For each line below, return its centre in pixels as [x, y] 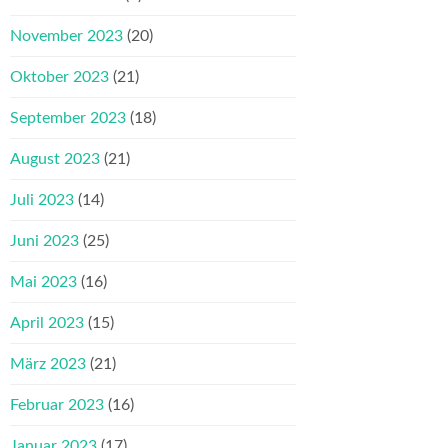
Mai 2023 [43, 282]
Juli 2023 [42, 200]
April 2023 [47, 323]
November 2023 [66, 36]
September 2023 [68, 118]
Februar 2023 [57, 405]
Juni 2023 [44, 241]
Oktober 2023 [59, 77]
